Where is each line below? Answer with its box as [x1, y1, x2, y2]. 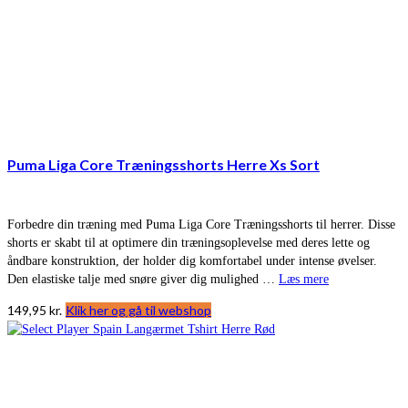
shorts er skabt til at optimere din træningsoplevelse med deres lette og [7, 236, 370, 250]
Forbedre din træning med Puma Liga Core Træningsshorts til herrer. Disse [7, 218, 395, 232]
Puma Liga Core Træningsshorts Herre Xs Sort [7, 155, 320, 173]
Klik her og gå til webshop [66, 302, 211, 319]
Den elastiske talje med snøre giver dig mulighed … [7, 272, 279, 287]
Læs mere [279, 272, 329, 287]
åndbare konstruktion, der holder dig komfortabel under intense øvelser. [7, 254, 377, 269]
